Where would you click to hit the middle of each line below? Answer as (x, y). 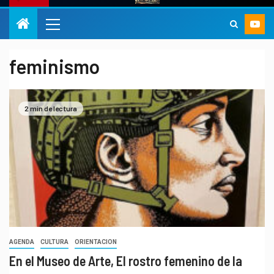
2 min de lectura (51, 108)
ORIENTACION (96, 242)
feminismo (54, 66)
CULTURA (54, 242)
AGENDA (22, 242)
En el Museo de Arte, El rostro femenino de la (126, 261)
